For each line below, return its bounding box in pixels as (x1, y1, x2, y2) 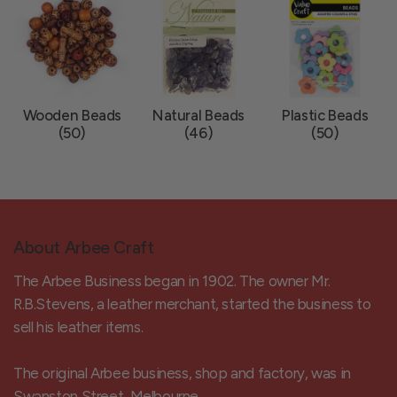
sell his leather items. (13, 318, 144, 336)
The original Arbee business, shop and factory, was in (13, 364, 351, 382)
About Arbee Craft (13, 237, 154, 258)
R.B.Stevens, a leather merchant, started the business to (13, 295, 371, 313)
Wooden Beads (22, 105, 122, 124)
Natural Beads (152, 105, 245, 124)
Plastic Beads (282, 105, 369, 124)
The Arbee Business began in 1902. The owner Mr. (13, 272, 331, 290)
